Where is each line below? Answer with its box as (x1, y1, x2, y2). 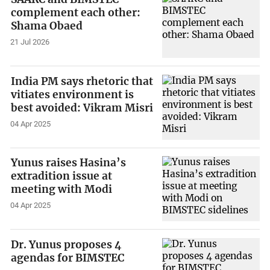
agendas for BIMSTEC (11, 251, 125, 265)
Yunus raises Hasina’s (11, 156, 127, 170)
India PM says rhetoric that (11, 74, 154, 88)
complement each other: (11, 6, 141, 20)
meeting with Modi (11, 183, 113, 196)
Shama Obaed (11, 19, 83, 33)
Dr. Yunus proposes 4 (11, 238, 122, 252)
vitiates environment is (11, 87, 134, 101)
